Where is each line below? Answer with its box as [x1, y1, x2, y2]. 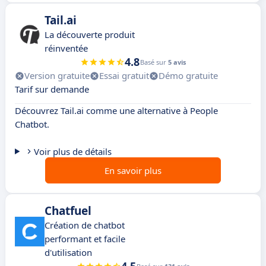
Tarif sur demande [15, 83, 89, 96]
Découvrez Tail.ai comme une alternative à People [15, 104, 218, 117]
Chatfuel [45, 203, 91, 219]
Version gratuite [24, 69, 90, 82]
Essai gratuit [99, 69, 149, 82]
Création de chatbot [45, 219, 125, 232]
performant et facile [45, 233, 125, 245]
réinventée [45, 42, 88, 55]
